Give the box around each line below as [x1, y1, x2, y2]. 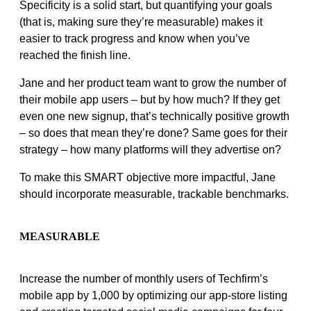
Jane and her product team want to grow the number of [19, 76, 286, 89]
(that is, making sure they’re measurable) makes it [19, 15, 262, 28]
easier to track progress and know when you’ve [19, 32, 250, 44]
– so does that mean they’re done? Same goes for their [19, 126, 287, 139]
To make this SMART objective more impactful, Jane [19, 171, 276, 183]
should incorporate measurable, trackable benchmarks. [19, 187, 289, 200]
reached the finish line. [19, 49, 131, 61]
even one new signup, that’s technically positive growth [19, 110, 289, 122]
